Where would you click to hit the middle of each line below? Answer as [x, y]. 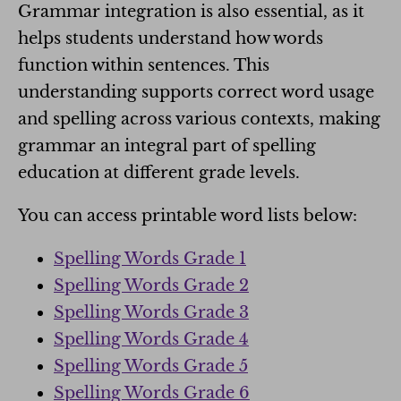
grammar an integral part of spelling [167, 146]
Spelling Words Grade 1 [150, 259]
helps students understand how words [171, 38]
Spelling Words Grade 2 [151, 286]
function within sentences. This [144, 65]
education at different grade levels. [159, 173]
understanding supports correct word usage [196, 92]
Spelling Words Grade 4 [151, 339]
